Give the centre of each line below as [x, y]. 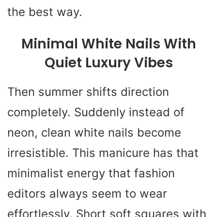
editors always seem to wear [87, 193]
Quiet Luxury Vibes [108, 62]
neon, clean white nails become [94, 132]
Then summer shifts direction [88, 92]
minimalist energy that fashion [91, 173]
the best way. [45, 12]
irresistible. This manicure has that [103, 153]
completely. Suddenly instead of [96, 112]
